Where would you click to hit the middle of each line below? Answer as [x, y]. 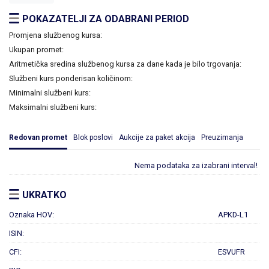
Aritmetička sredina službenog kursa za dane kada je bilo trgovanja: [125, 64]
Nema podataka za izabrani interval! [196, 166]
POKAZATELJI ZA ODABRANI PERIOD [106, 19]
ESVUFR [231, 252]
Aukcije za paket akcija [157, 137]
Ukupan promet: [36, 49]
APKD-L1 [233, 215]
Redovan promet [38, 137]
